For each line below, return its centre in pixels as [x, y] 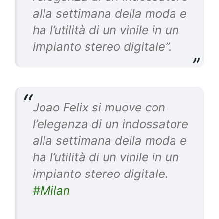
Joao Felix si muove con [99, 107]
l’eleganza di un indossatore [110, 124]
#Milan [51, 190]
